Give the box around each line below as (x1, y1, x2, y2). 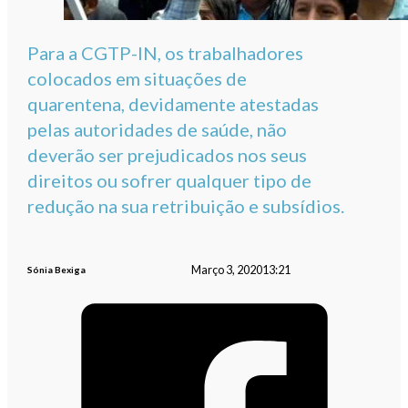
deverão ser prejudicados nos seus (27, 144, 308, 167)
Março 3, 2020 (190, 262, 262, 277)
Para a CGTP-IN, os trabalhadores (27, 42, 304, 65)
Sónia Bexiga (27, 264, 87, 276)
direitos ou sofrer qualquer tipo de (27, 169, 312, 192)
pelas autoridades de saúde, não (27, 118, 288, 141)
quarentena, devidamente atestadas (27, 93, 320, 116)
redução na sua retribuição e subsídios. (27, 195, 345, 218)
